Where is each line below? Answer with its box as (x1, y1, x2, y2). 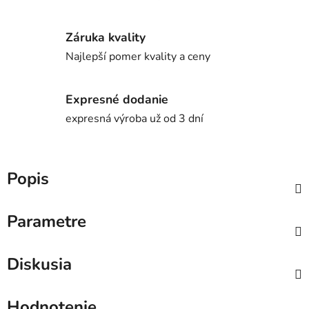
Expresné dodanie (66, 90, 168, 108)
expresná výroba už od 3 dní (66, 110, 203, 126)
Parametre (7, 210, 86, 233)
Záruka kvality (66, 28, 146, 46)
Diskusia (7, 253, 72, 276)
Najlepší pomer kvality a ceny (66, 48, 210, 64)
